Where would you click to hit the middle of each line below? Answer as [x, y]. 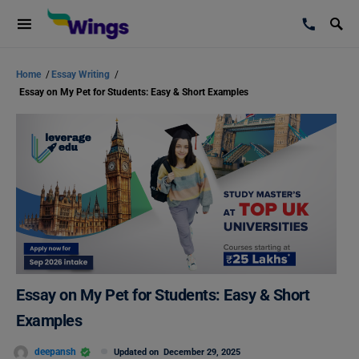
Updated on [139, 352]
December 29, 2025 [202, 352]
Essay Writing [82, 75]
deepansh [55, 351]
